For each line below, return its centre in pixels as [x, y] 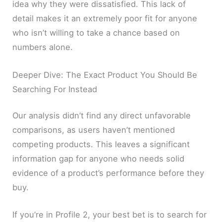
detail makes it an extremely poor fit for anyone [105, 19]
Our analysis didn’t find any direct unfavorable [102, 116]
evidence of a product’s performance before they [109, 173]
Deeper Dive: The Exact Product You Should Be [105, 75]
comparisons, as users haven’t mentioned [94, 130]
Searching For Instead [55, 89]
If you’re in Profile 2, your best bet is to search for [110, 215]
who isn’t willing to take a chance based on [96, 33]
